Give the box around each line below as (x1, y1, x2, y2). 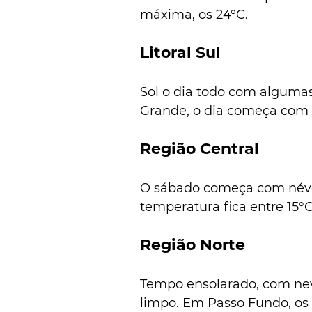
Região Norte (140, 235, 245, 254)
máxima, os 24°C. (140, 6, 248, 22)
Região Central (140, 139, 259, 158)
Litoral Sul (140, 42, 221, 62)
